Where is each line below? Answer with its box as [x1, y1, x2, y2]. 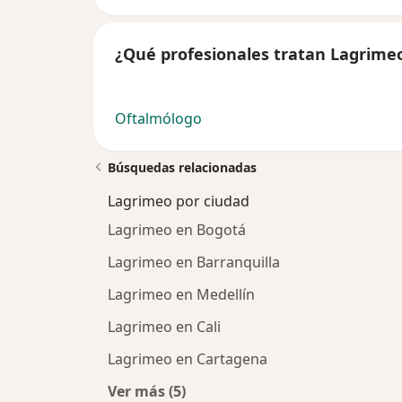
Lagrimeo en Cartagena [108, 349, 267, 370]
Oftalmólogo [115, 109, 202, 129]
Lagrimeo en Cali [108, 317, 221, 337]
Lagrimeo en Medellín [108, 284, 255, 305]
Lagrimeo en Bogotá [108, 220, 246, 240]
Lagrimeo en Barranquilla [108, 252, 280, 273]
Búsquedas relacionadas [108, 159, 257, 177]
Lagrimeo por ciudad [108, 191, 249, 212]
